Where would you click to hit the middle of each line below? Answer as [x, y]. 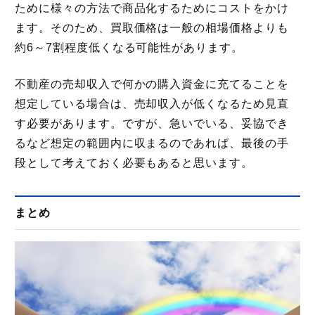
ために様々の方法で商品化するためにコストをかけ [152, 8]
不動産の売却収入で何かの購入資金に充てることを [152, 84]
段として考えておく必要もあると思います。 [134, 162]
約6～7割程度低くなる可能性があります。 [129, 47]
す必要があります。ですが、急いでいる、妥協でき [152, 123]
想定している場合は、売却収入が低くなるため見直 [152, 103]
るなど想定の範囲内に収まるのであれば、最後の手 [152, 143]
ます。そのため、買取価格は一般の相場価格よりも [152, 27]
